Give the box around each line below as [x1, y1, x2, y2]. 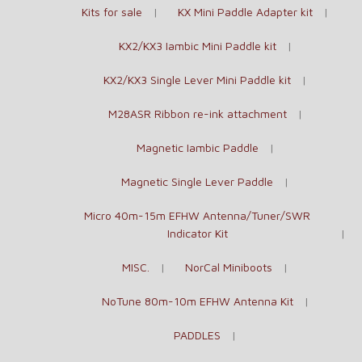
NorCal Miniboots [185, 259, 272, 274]
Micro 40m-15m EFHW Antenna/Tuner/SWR [84, 208, 310, 222]
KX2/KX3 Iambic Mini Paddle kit [118, 38, 276, 53]
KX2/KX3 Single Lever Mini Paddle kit [103, 72, 291, 86]
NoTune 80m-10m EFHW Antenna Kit [101, 293, 293, 308]
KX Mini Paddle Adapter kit [178, 4, 313, 19]
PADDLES [174, 327, 221, 342]
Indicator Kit [166, 225, 228, 240]
